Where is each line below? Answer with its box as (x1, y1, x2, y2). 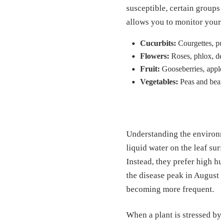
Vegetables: (140, 77, 178, 86)
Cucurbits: (140, 39, 176, 48)
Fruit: (140, 65, 160, 74)
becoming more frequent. (126, 184, 214, 194)
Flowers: (140, 52, 169, 61)
